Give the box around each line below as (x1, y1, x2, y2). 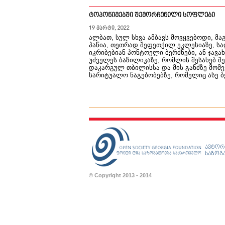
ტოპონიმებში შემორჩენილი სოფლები (89, 12, 215, 19)
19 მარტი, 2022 (89, 25, 130, 31)
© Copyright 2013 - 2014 (89, 172, 152, 178)
